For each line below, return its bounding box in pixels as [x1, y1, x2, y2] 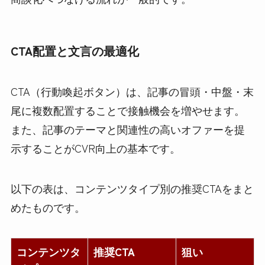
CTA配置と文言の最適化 [10, 41, 139, 59]
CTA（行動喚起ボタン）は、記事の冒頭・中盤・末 [10, 83, 254, 99]
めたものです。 [10, 199, 85, 215]
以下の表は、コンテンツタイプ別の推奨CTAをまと [10, 180, 254, 196]
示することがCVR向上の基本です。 [10, 140, 180, 156]
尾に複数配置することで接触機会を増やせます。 [10, 102, 245, 118]
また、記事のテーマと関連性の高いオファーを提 [10, 121, 245, 137]
